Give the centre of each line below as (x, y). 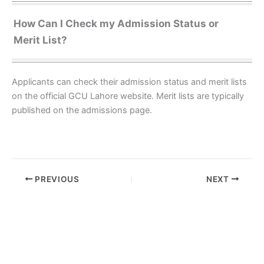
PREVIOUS (56, 179)
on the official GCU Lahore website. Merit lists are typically (128, 96)
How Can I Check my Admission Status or (116, 23)
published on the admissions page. (82, 110)
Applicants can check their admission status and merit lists (129, 82)
